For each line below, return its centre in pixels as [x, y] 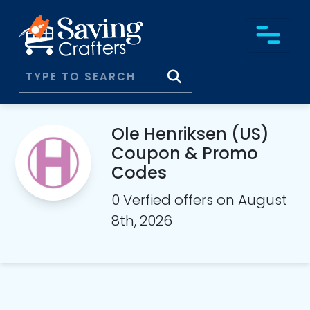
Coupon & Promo [185, 153]
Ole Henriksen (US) [191, 134]
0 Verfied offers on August [200, 200]
